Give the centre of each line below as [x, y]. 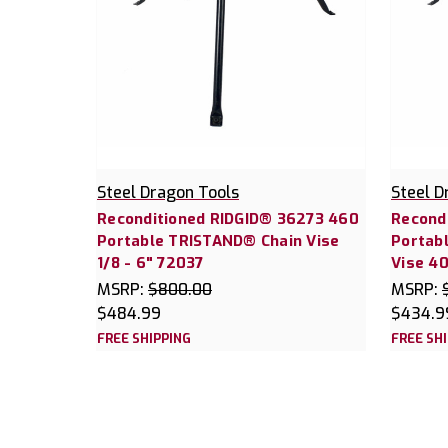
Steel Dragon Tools [168, 193]
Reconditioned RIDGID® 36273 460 [228, 219]
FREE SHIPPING [144, 339]
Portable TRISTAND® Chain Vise [218, 241]
